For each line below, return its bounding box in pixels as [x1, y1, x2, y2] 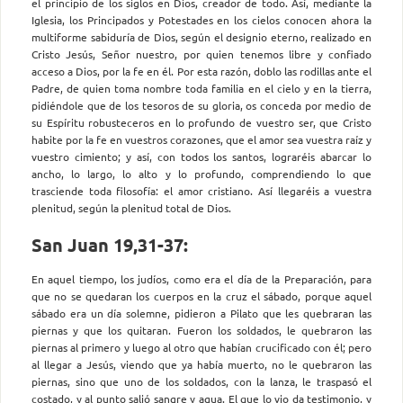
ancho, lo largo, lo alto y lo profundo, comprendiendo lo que [31, 166, 372, 181]
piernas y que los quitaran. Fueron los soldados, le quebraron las [31, 323, 372, 338]
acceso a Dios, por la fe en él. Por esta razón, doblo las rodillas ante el [31, 63, 372, 78]
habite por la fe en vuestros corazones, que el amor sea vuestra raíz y [31, 131, 372, 147]
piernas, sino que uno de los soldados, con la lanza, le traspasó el [31, 374, 372, 390]
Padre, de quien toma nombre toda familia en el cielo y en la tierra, [31, 80, 372, 95]
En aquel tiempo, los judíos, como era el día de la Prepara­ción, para [31, 272, 372, 287]
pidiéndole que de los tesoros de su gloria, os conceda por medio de [31, 97, 372, 112]
